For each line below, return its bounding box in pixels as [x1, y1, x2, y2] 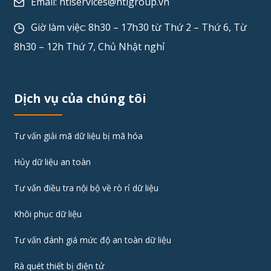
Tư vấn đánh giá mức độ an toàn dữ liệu [13, 234, 171, 246]
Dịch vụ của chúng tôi [13, 90, 146, 107]
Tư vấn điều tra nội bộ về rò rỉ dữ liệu [13, 182, 158, 194]
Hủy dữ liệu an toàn [13, 156, 91, 168]
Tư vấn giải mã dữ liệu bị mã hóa [13, 130, 143, 142]
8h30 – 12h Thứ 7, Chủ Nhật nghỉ [13, 40, 165, 54]
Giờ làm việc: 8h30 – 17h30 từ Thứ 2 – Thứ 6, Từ [28, 21, 247, 34]
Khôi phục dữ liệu [13, 208, 82, 220]
